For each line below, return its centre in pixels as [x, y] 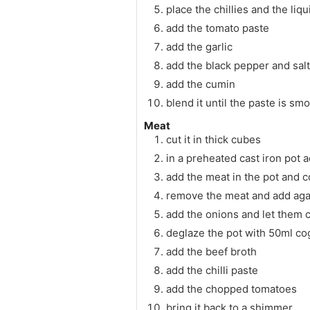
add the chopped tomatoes [231, 289]
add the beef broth [211, 252]
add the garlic [199, 47]
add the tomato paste [218, 28]
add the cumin [201, 84]
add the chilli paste [212, 271]
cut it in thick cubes [213, 140]
